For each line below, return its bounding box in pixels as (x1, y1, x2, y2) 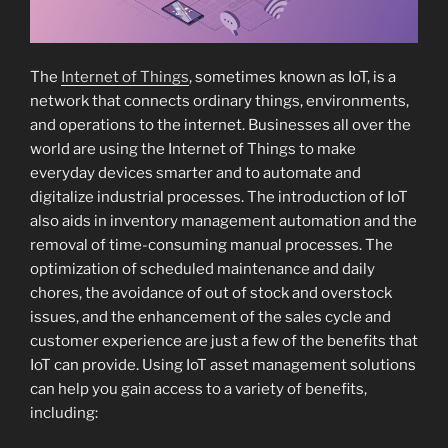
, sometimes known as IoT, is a (189, 67, 396, 86)
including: (30, 403, 98, 422)
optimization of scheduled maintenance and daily (30, 259, 375, 278)
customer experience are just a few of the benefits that (30, 331, 418, 350)
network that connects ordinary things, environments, (30, 91, 409, 110)
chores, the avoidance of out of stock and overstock (30, 283, 392, 302)
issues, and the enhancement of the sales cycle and (30, 307, 391, 326)
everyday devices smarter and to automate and (30, 163, 361, 182)
